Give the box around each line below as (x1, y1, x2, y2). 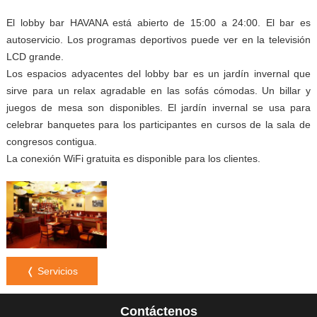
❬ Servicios (25, 265, 78, 277)
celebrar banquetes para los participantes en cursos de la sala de (6, 119, 311, 130)
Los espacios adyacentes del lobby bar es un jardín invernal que (6, 68, 311, 79)
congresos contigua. (6, 136, 97, 147)
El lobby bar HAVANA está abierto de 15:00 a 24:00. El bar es (6, 17, 311, 28)
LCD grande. (6, 51, 64, 62)
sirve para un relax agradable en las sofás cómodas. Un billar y (6, 85, 311, 96)
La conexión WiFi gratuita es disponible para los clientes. (6, 153, 260, 164)
